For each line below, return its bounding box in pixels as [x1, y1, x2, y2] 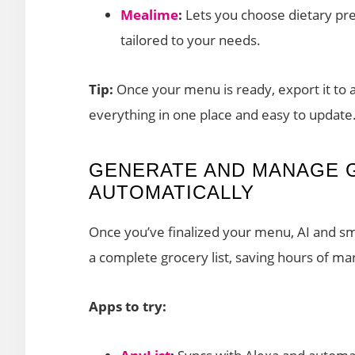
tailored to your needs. [120, 30, 261, 49]
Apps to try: [89, 296, 166, 315]
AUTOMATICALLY [89, 181, 254, 203]
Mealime [120, 5, 178, 24]
